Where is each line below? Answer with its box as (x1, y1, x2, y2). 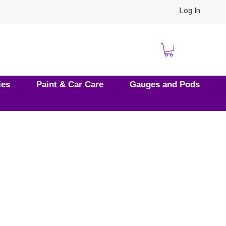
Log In (179, 6, 200, 15)
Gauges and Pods (129, 80, 200, 90)
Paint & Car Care (36, 80, 103, 90)
